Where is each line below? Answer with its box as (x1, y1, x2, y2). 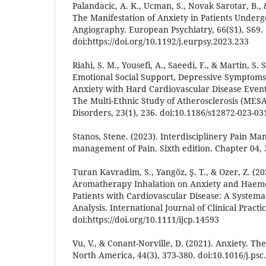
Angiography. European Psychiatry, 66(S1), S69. (72, 23, 263, 35)
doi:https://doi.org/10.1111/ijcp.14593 (72, 213, 219, 225)
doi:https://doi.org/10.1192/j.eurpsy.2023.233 (72, 35, 249, 47)
